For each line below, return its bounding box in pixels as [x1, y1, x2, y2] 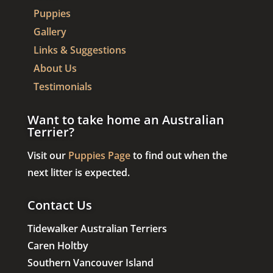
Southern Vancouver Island [27, 256, 154, 270]
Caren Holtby [27, 239, 88, 253]
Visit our [27, 149, 68, 163]
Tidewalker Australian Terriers [27, 222, 167, 236]
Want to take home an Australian [27, 112, 224, 129]
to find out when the [130, 149, 227, 163]
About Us [33, 62, 77, 76]
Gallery [33, 25, 66, 39]
